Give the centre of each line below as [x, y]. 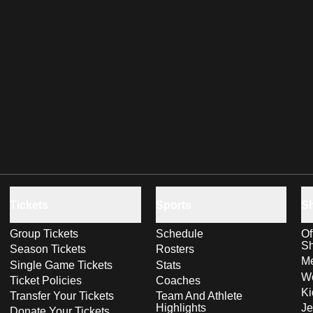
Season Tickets [48, 249]
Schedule [179, 234]
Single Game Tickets [61, 265]
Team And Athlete [199, 296]
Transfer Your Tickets [62, 296]
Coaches [178, 280]
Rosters [175, 249]
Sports [173, 205]
